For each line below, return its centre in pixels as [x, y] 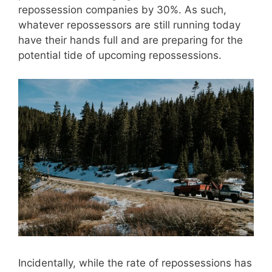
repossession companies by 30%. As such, [122, 10]
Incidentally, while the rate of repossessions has [135, 263]
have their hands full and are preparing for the [131, 40]
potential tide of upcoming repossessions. [120, 56]
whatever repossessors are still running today [129, 25]
